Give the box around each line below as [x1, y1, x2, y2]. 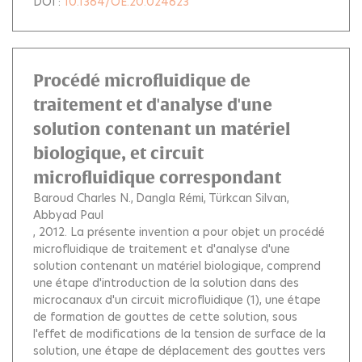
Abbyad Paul [33, 207, 103, 223]
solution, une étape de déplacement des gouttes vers [33, 343, 326, 359]
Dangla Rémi [136, 190, 204, 206]
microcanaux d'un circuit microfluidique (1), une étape [33, 292, 321, 308]
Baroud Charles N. [33, 190, 131, 206]
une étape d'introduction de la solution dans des [33, 275, 299, 291]
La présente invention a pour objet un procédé [70, 224, 325, 240]
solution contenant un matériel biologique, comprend [33, 258, 321, 274]
